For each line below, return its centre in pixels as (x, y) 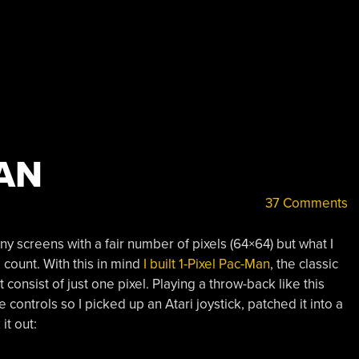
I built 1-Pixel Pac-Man (206, 264)
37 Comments (305, 203)
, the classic (304, 264)
